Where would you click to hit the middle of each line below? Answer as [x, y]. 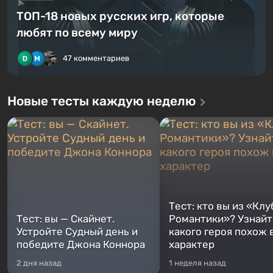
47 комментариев [96, 58]
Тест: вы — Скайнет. [66, 219]
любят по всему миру [77, 33]
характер [192, 244]
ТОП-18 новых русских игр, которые [120, 16]
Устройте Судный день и [77, 232]
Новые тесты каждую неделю [102, 101]
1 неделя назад [197, 263]
